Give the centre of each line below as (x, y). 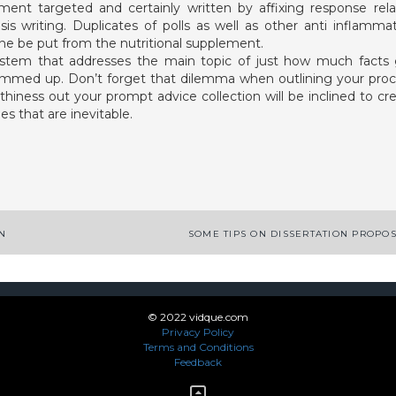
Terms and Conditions (198, 346)
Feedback (198, 362)
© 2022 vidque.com (198, 316)
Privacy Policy (198, 331)
